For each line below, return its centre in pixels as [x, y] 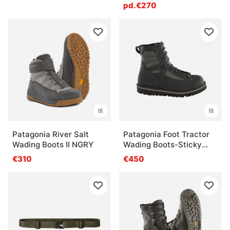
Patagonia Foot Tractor [166, 135]
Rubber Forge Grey [158, 155]
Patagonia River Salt [51, 135]
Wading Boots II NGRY [53, 145]
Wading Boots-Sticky [162, 145]
